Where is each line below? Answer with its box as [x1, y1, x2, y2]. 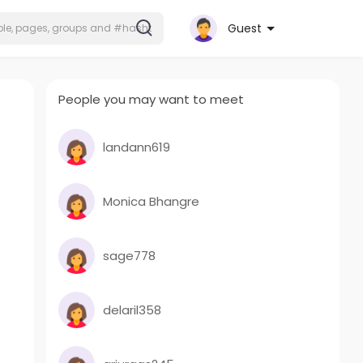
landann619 [103, 138, 171, 156]
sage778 [103, 246, 156, 264]
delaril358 [103, 301, 162, 318]
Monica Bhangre [103, 192, 200, 210]
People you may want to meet [58, 91, 245, 108]
